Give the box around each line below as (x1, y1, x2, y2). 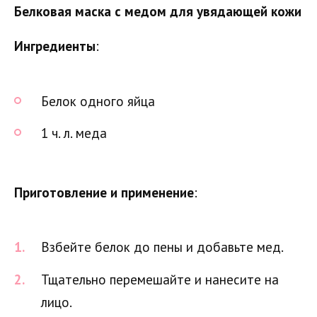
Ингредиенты (14, 38, 96, 55)
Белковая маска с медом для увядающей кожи (14, 3, 301, 21)
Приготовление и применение (14, 183, 194, 201)
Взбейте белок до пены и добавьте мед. (41, 238, 284, 256)
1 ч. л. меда (41, 125, 107, 142)
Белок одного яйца (41, 93, 155, 110)
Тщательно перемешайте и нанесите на (41, 270, 279, 288)
